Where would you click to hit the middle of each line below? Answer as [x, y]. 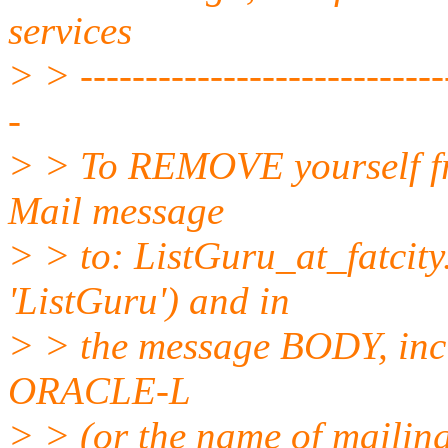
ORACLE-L [99, 390]
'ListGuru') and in [149, 300]
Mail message [116, 210]
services [70, 30]
